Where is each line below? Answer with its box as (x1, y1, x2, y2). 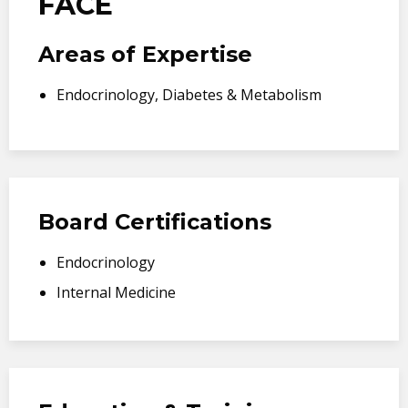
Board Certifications (38, 208, 271, 235)
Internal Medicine (56, 281, 176, 302)
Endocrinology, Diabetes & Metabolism (56, 84, 321, 105)
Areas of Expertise (38, 40, 252, 67)
